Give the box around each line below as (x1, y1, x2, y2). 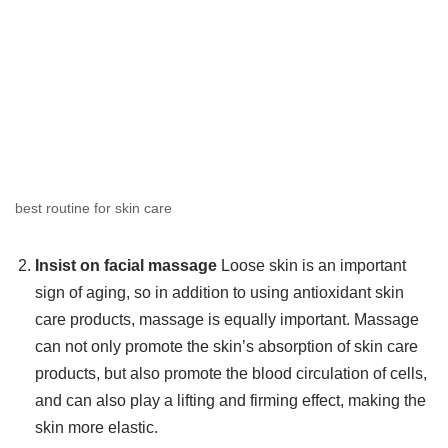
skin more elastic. (35, 419, 158, 437)
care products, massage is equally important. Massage (35, 311, 419, 329)
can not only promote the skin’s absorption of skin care (35, 338, 418, 356)
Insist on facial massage (35, 257, 217, 275)
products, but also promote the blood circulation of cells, (35, 365, 427, 383)
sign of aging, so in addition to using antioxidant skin (35, 284, 404, 302)
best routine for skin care (15, 200, 172, 217)
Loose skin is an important (217, 257, 406, 275)
